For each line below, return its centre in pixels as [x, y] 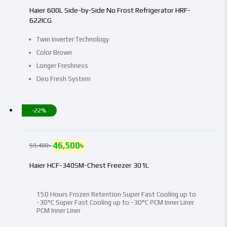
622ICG [40, 20]
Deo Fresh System [63, 79]
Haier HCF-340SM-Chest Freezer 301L [89, 165]
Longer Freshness [62, 65]
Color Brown [54, 52]
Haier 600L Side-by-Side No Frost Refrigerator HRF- [110, 10]
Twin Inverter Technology [72, 39]
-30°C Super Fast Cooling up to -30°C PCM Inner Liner [115, 202]
